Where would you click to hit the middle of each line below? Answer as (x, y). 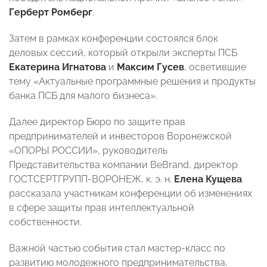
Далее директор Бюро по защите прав (97, 122)
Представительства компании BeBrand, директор (123, 165)
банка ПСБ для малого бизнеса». (83, 96)
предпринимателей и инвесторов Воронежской (120, 136)
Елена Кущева (208, 179)
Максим (137, 67)
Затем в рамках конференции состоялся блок (114, 39)
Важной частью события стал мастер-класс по (117, 249)
